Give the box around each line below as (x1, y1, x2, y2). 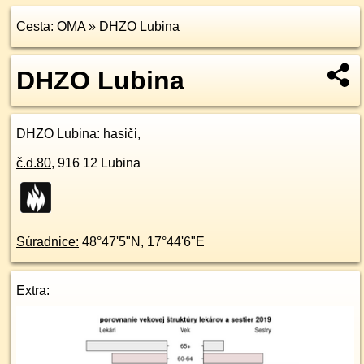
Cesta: (16, 19, 57, 33)
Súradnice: (16, 235, 79, 249)
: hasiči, (97, 127, 141, 141)
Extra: (16, 284, 50, 297)
